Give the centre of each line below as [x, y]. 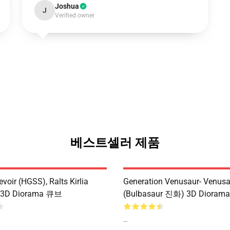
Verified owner [74, 15]
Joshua [67, 6]
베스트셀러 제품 [115, 143]
